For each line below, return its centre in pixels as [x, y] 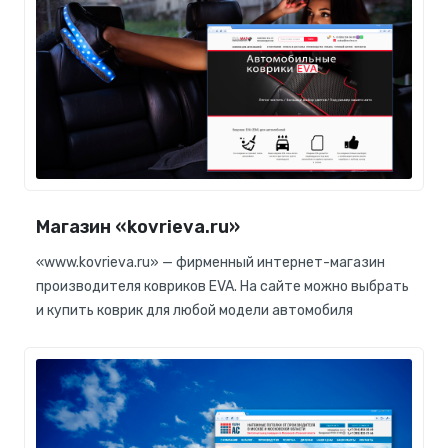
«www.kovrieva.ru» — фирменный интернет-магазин [210, 263]
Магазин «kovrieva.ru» [138, 227]
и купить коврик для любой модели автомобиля [194, 311]
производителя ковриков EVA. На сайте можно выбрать [222, 287]
